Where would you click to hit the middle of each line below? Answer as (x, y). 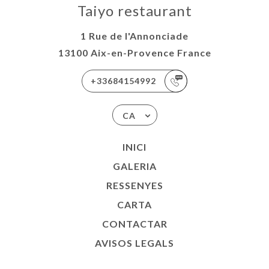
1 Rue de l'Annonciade (134, 36)
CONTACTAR (134, 224)
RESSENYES (134, 185)
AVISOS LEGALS (134, 243)
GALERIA (134, 166)
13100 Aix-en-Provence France (134, 53)
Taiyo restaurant (134, 11)
